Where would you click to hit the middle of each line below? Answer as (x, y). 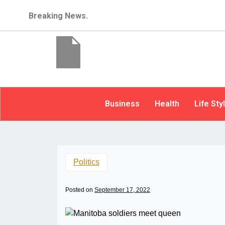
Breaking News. (59, 16)
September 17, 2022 (122, 190)
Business (122, 104)
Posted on (80, 190)
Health (167, 104)
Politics (86, 162)
